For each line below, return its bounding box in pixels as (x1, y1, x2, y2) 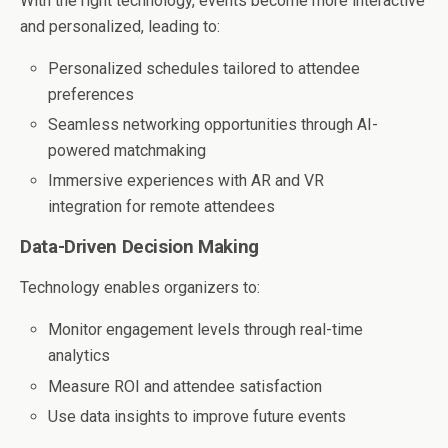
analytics (48, 346, 111, 366)
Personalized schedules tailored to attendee (48, 59, 361, 79)
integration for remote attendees (48, 197, 276, 217)
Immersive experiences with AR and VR (48, 171, 325, 191)
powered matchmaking (48, 141, 207, 161)
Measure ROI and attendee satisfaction (48, 376, 323, 396)
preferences (48, 85, 135, 105)
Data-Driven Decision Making (20, 236, 259, 259)
